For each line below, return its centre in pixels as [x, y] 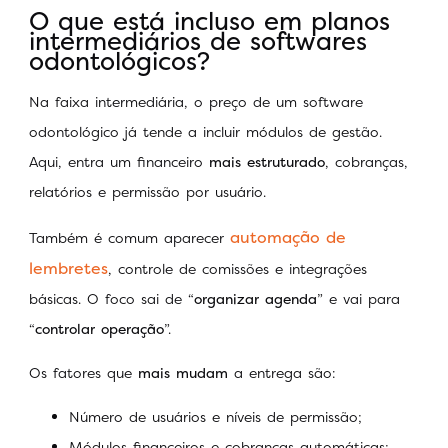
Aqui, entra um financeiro [119, 162]
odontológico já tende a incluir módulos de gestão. [205, 132]
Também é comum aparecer [129, 237]
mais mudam [183, 372]
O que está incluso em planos [209, 21]
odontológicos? [119, 61]
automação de [288, 236]
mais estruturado [267, 162]
